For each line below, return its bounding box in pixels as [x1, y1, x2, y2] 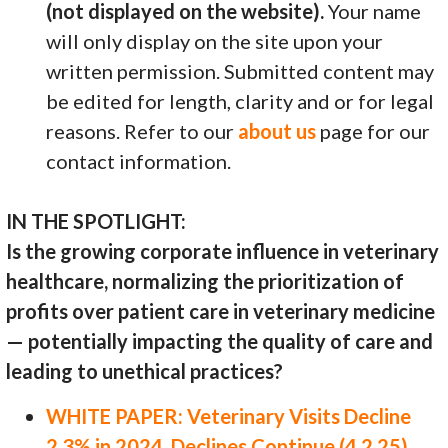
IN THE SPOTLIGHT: [6, 209, 187, 234]
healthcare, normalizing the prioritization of [6, 269, 405, 294]
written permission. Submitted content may [46, 59, 435, 84]
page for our [316, 119, 431, 144]
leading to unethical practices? [6, 359, 284, 384]
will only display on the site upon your [46, 29, 384, 54]
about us [238, 119, 317, 144]
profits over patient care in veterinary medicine [6, 299, 436, 324]
